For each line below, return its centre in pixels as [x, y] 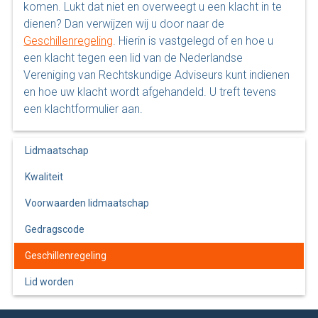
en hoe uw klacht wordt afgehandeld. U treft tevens [150, 92]
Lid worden [50, 281]
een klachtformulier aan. [83, 109]
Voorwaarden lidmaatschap [87, 203]
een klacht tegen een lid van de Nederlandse [133, 57]
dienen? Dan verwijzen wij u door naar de [124, 23]
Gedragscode [55, 229]
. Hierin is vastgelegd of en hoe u [193, 40]
